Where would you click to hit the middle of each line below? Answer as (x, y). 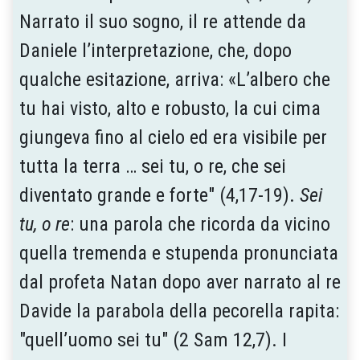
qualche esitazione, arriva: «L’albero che (175, 79)
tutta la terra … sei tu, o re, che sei (153, 166)
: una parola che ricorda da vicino (200, 224)
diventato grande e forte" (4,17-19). (160, 195)
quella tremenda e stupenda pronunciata (179, 253)
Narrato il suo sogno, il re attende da (163, 21)
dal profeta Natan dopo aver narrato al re (180, 282)
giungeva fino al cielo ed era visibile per (173, 137)
